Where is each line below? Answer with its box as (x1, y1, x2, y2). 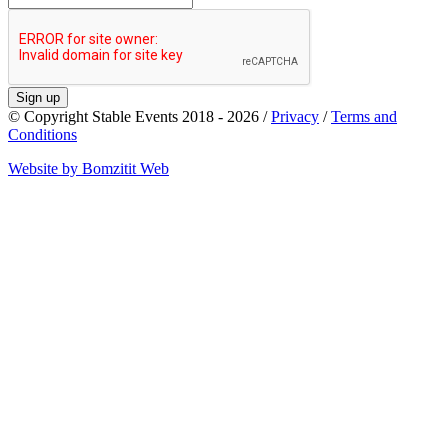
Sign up (16, 89, 60, 105)
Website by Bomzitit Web (8, 159, 169, 177)
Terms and (331, 107, 397, 125)
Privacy (271, 107, 319, 125)
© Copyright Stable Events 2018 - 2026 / (8, 107, 271, 125)
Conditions (8, 125, 77, 143)
